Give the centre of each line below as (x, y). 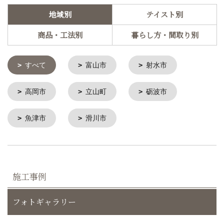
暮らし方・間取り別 (164, 34)
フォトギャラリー (44, 201)
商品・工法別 (60, 34)
